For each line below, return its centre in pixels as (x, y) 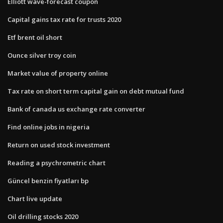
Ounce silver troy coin (42, 55)
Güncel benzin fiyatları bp (48, 180)
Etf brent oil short (35, 37)
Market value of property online (58, 73)
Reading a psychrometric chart (56, 163)
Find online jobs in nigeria (49, 127)
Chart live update (35, 198)
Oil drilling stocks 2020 (43, 216)
